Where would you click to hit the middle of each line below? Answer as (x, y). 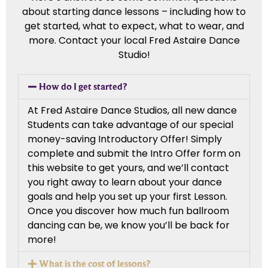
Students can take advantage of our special (130, 124)
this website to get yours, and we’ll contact (128, 167)
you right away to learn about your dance (125, 182)
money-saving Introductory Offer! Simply (125, 139)
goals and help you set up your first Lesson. (127, 196)
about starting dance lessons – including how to (134, 11)
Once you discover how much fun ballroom (128, 211)
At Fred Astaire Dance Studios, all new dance (132, 110)
